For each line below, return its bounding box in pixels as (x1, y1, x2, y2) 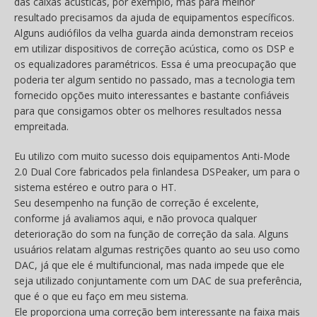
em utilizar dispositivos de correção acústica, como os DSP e (14, 42, 294, 56)
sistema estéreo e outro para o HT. (14, 180, 176, 195)
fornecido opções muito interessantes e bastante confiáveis (14, 88, 289, 103)
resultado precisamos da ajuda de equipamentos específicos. (14, 11, 294, 25)
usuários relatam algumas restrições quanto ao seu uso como (14, 243, 300, 257)
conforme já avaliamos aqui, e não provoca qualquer (14, 212, 257, 226)
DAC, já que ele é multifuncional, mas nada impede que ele (14, 258, 284, 272)
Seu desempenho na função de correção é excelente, (14, 196, 259, 210)
